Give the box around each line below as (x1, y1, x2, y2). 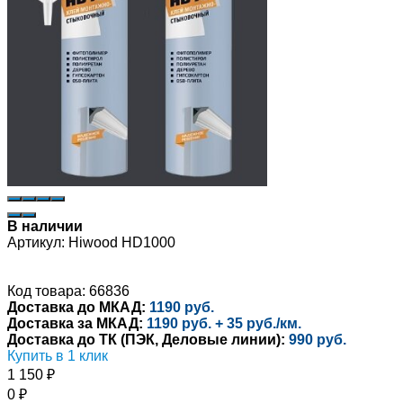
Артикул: (7, 234, 65, 250)
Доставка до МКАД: (7, 299, 146, 315)
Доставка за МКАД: (7, 315, 143, 331)
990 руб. (289, 331, 346, 347)
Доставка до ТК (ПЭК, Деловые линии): (7, 331, 285, 347)
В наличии (7, 218, 83, 234)
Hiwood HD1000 (68, 234, 175, 250)
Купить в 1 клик (7, 347, 108, 363)
